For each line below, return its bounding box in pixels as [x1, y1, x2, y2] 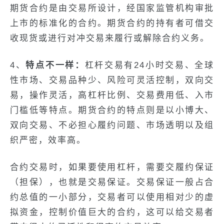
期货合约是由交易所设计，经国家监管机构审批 [10, 3, 214, 13]
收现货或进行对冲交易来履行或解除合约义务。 [10, 33, 209, 43]
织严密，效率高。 [10, 135, 86, 145]
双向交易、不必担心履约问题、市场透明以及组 [10, 120, 214, 130]
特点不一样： [25, 60, 85, 70]
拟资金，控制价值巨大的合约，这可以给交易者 [10, 207, 214, 217]
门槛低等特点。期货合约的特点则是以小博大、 [10, 105, 214, 115]
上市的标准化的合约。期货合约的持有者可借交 [10, 18, 214, 28]
